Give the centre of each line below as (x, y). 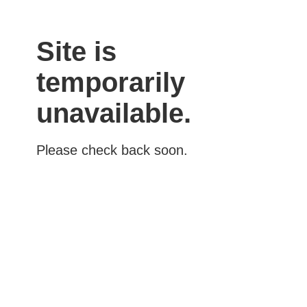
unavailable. (113, 113)
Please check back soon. (112, 150)
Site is (76, 51)
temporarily (110, 82)
